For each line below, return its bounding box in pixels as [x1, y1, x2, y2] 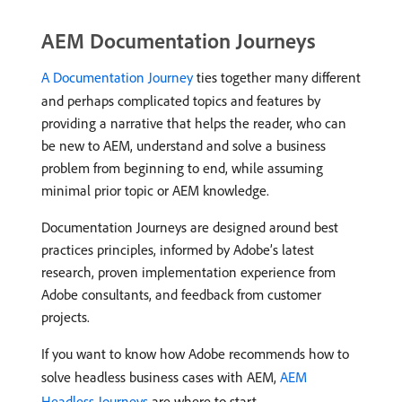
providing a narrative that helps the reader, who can [41, 114, 346, 132]
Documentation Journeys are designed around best [41, 218, 338, 236]
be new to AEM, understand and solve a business [41, 136, 326, 154]
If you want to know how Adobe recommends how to [41, 345, 349, 363]
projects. [41, 308, 90, 326]
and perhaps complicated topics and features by [41, 92, 320, 109]
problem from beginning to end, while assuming [41, 159, 323, 177]
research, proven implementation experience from [41, 263, 336, 281]
